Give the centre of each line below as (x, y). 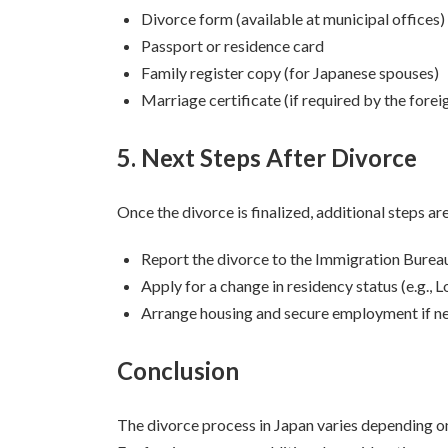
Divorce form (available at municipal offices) (293, 18)
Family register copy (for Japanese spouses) (290, 72)
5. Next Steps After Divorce (267, 157)
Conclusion (178, 370)
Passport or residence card (232, 45)
